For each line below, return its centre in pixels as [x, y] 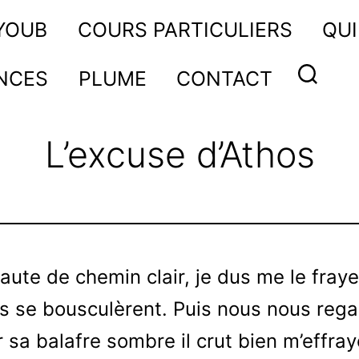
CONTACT [224, 78]
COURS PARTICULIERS [185, 29]
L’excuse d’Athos [179, 155]
